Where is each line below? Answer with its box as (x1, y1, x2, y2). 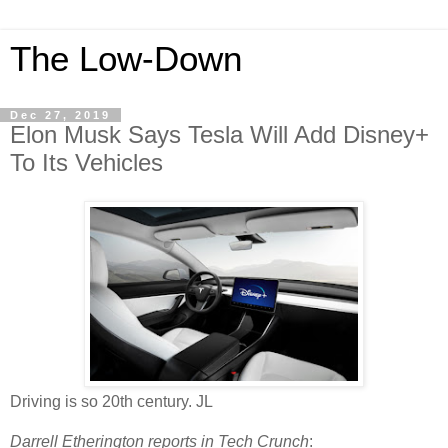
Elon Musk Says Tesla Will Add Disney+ (10, 121, 429, 148)
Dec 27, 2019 (10, 109, 111, 121)
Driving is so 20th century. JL (10, 392, 213, 410)
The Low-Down (10, 40, 242, 78)
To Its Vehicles (10, 149, 163, 176)
